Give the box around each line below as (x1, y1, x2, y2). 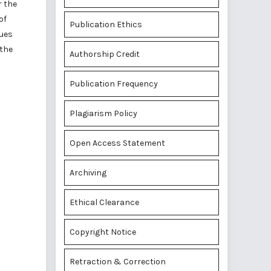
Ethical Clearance (70, 197, 139, 207)
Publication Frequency (70, 79, 158, 89)
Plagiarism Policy (70, 108, 137, 119)
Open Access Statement (70, 138, 165, 148)
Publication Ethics (70, 19, 142, 30)
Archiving (70, 168, 106, 178)
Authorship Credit (70, 49, 140, 59)
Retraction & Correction (70, 256, 166, 267)
